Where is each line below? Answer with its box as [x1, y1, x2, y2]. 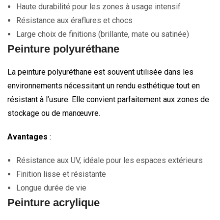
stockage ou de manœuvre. [7, 108, 100, 118]
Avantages [7, 132, 48, 141]
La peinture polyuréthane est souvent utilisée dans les [7, 67, 193, 77]
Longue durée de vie [16, 183, 86, 192]
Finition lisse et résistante [16, 169, 106, 179]
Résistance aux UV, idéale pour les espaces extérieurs [16, 155, 203, 165]
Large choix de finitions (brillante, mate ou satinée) [16, 29, 189, 39]
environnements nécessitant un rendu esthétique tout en [7, 81, 200, 90]
